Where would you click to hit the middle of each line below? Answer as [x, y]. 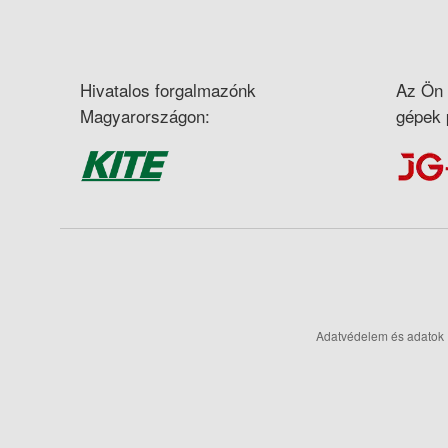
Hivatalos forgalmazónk [168, 89]
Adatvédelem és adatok [380, 335]
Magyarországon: [145, 115]
